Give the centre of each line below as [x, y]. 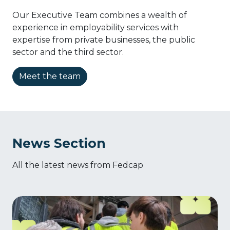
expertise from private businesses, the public [104, 40]
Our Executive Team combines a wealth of [100, 15]
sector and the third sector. [68, 52]
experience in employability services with [95, 27]
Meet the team [50, 76]
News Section [59, 143]
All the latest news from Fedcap [78, 165]
